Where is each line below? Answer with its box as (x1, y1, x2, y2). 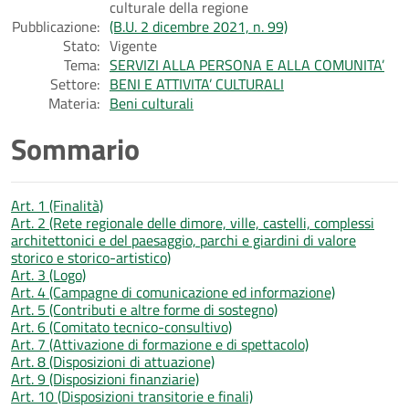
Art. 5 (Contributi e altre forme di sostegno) (11, 298, 278, 320)
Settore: (50, 72, 100, 95)
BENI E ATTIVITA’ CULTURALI (110, 72, 284, 95)
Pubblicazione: (12, 15, 100, 37)
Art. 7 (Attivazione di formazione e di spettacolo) (11, 332, 309, 355)
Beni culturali (110, 91, 194, 114)
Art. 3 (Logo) (11, 263, 86, 286)
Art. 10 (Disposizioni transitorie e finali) (11, 384, 253, 407)
